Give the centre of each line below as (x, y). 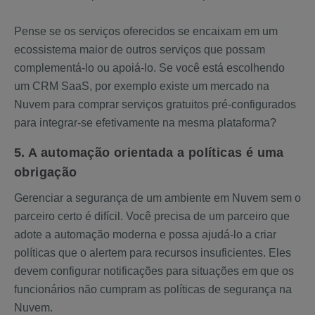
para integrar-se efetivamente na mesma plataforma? (145, 123)
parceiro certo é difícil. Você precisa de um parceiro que (152, 216)
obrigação (46, 172)
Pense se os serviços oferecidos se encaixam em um (146, 31)
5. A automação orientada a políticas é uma (149, 153)
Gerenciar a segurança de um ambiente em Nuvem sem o (157, 198)
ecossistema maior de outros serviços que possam (140, 50)
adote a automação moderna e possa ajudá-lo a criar (145, 234)
